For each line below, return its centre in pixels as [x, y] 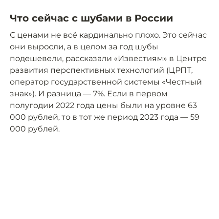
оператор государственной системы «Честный [106, 82]
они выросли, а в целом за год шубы [84, 47]
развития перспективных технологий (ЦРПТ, [101, 70]
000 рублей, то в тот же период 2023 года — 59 [105, 117]
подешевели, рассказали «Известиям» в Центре [108, 59]
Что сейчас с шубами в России [91, 18]
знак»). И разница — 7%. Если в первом [89, 94]
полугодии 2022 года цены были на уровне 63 [103, 106]
